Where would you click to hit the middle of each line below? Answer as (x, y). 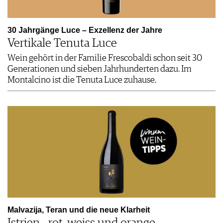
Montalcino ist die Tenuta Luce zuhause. (82, 80)
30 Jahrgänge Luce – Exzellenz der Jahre (85, 30)
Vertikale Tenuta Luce (62, 44)
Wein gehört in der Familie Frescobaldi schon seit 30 (105, 58)
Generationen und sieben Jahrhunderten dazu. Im (100, 69)
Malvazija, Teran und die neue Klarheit (79, 210)
